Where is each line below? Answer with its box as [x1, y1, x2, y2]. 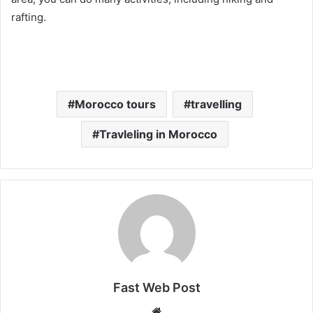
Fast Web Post [112, 280, 201, 295]
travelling [191, 97, 242, 111]
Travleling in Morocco [99, 127, 217, 141]
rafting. [11, 10, 46, 24]
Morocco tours [75, 97, 156, 111]
